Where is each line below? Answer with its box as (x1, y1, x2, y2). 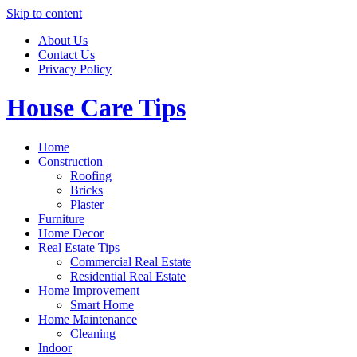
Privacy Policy (38, 62, 112, 76)
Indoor (38, 340, 72, 355)
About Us (38, 33, 88, 47)
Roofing (70, 168, 112, 182)
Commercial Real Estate (70, 254, 191, 269)
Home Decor (38, 226, 104, 240)
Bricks (70, 182, 103, 197)
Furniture (38, 211, 84, 226)
